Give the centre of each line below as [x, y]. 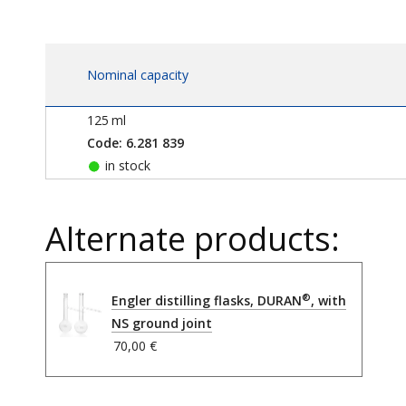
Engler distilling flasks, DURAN [207, 300]
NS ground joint [162, 323]
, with [329, 300]
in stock [126, 165]
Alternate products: [193, 239]
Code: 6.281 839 [135, 142]
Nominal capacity [138, 74]
